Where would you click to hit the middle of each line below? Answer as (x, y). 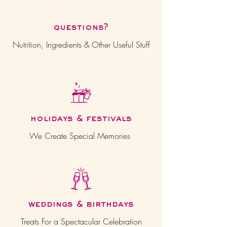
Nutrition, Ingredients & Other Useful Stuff (81, 44)
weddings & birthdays (81, 204)
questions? (81, 28)
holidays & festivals (81, 119)
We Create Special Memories (81, 136)
